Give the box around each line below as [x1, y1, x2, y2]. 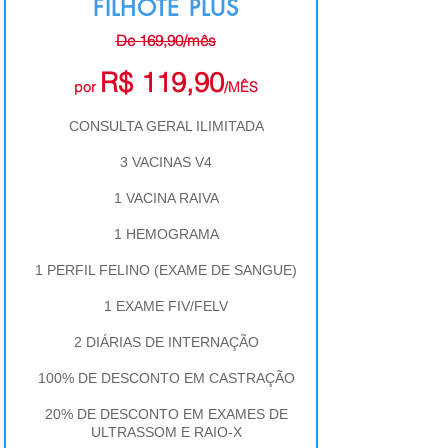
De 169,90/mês [116, 31, 216, 50]
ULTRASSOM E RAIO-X [90, 424, 242, 440]
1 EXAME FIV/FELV [104, 298, 228, 314]
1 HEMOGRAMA [113, 226, 219, 242]
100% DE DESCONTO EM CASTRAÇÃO [37, 370, 295, 386]
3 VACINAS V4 [120, 154, 212, 170]
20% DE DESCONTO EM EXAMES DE [44, 406, 288, 422]
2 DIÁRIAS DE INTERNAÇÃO [73, 334, 259, 350]
